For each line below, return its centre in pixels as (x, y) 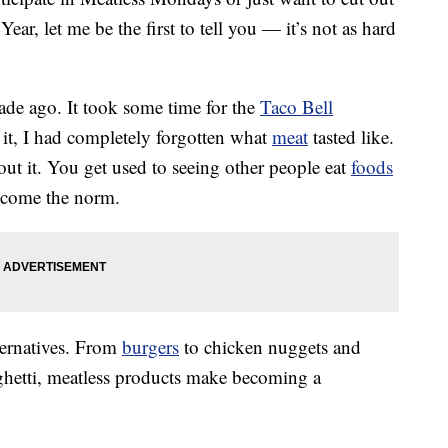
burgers (150, 347)
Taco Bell (296, 107)
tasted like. (351, 137)
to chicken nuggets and (270, 347)
